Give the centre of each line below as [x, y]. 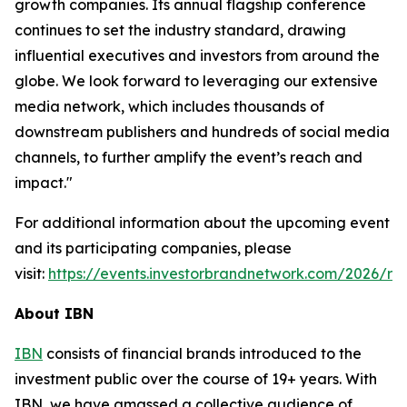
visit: [31, 273]
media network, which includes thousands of [169, 106]
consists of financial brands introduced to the [202, 353]
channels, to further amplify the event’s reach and [189, 157]
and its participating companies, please [153, 248]
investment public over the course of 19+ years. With [196, 379]
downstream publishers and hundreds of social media [202, 132]
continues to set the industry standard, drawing [180, 30]
